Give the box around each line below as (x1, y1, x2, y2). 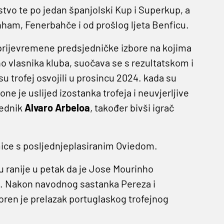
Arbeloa (54, 101, 90, 114)
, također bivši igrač (89, 101, 174, 114)
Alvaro (24, 101, 53, 114)
